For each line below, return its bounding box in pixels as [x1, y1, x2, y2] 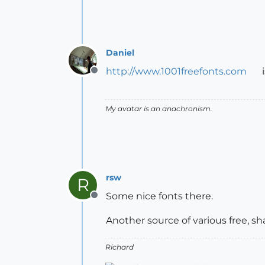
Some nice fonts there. [106, 190, 213, 202]
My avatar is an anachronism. [105, 104, 212, 113]
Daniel [106, 47, 134, 58]
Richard [105, 243, 134, 251]
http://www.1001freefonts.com [106, 66, 247, 77]
